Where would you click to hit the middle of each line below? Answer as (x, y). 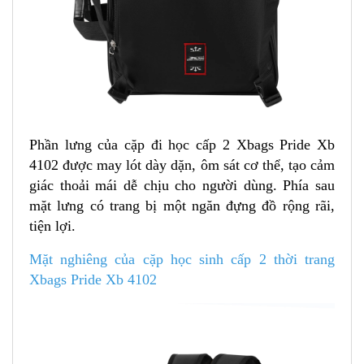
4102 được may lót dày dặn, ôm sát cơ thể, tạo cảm (182, 165)
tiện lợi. (52, 226)
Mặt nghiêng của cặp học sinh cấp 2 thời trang (182, 260)
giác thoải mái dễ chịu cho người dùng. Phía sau (182, 186)
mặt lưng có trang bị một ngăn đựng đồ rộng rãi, (182, 206)
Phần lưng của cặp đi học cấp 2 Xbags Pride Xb (182, 145)
